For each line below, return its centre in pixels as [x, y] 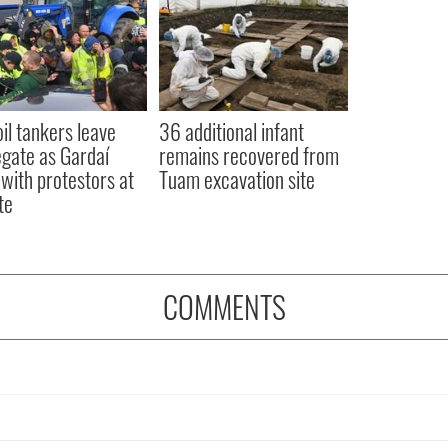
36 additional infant [231, 130]
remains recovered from [248, 154]
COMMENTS [224, 306]
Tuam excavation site [236, 178]
